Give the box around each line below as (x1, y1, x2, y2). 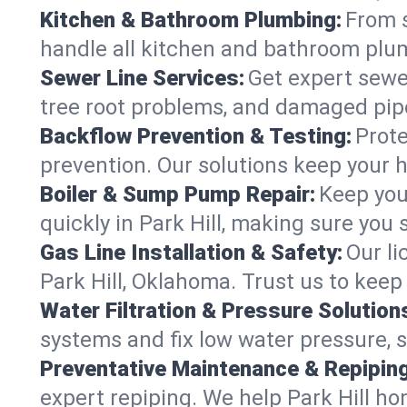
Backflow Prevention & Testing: (40, 123, 352, 149)
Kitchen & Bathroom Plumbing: (40, 6, 342, 33)
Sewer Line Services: (40, 65, 244, 91)
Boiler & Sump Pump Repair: (40, 181, 315, 207)
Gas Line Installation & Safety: (40, 239, 342, 265)
